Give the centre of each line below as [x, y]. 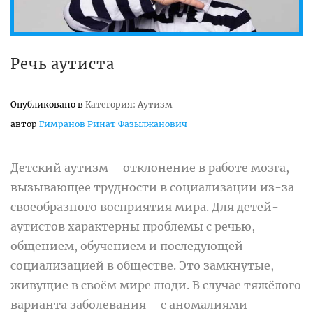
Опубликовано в [48, 105]
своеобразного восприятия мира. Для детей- [145, 207]
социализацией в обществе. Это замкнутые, [142, 266]
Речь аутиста [63, 64]
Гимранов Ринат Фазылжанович [113, 124]
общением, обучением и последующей [127, 246]
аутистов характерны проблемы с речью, [133, 227]
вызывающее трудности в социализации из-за [152, 188]
